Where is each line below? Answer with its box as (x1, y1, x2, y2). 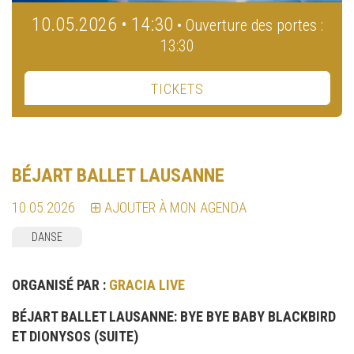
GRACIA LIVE (109, 277, 185, 294)
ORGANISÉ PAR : (12, 277, 109, 294)
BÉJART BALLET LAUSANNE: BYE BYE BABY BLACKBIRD (12, 308, 336, 326)
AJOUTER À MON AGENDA (104, 199, 247, 217)
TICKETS (151, 81, 204, 98)
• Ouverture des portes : (177, 16, 323, 36)
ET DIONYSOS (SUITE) (12, 328, 138, 345)
